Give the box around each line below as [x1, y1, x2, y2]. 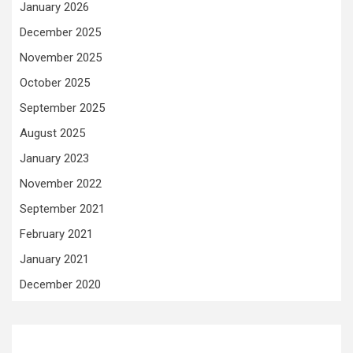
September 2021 [20, 201, 105, 216]
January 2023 [20, 150, 89, 165]
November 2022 [20, 176, 102, 191]
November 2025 [20, 50, 102, 65]
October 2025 [20, 75, 90, 90]
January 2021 [20, 251, 89, 266]
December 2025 [20, 24, 101, 39]
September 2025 [20, 100, 105, 115]
